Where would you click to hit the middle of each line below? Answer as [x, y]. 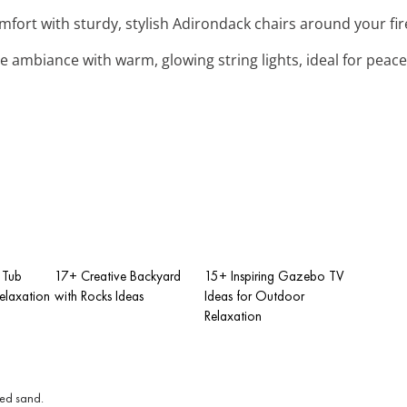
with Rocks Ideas [99, 296]
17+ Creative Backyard [118, 276]
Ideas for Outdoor [254, 296]
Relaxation [233, 316]
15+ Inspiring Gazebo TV [274, 276]
